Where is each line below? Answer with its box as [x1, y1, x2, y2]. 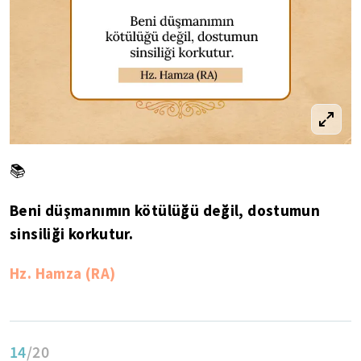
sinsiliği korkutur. [10, 223, 134, 243]
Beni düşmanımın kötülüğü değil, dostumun [10, 200, 321, 220]
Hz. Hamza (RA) [10, 263, 116, 283]
